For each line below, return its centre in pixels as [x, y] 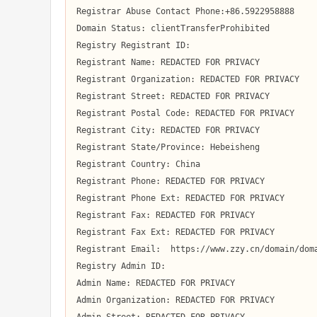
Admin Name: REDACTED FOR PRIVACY [156, 283]
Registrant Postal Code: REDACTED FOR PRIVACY [185, 113]
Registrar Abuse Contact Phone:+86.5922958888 [185, 11]
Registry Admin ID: [126, 266]
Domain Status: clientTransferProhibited [173, 28]
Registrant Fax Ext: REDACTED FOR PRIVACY [175, 232]
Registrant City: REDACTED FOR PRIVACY [168, 130]
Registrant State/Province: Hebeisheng [168, 147]
